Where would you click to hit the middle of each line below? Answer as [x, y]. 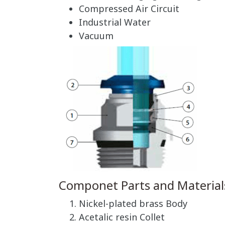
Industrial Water [115, 23]
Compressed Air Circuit [129, 9]
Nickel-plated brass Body [133, 204]
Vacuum [96, 36]
